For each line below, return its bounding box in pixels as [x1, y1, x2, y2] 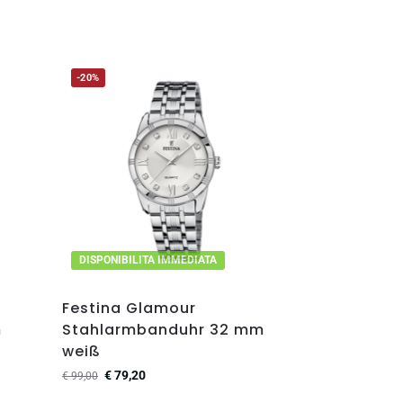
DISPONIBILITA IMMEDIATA [79, 253, 218, 266]
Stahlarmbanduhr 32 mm [62, 318, 265, 340]
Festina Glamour [62, 297, 197, 318]
